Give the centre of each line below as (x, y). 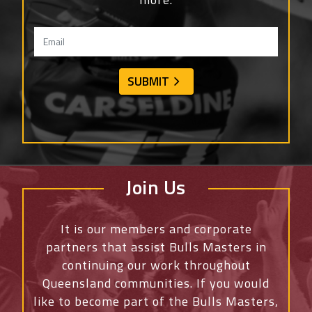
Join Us (156, 187)
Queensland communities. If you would (156, 283)
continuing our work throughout (156, 265)
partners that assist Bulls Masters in (156, 247)
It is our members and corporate (156, 229)
